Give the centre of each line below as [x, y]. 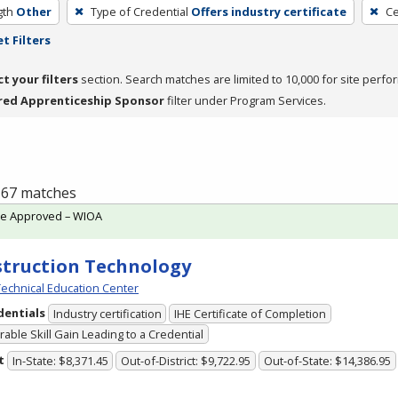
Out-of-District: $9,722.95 [186, 361]
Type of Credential [139, 11]
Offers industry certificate [268, 11]
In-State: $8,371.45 [60, 361]
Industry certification [107, 314]
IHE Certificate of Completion [251, 314]
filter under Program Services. [245, 100]
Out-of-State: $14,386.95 [327, 361]
